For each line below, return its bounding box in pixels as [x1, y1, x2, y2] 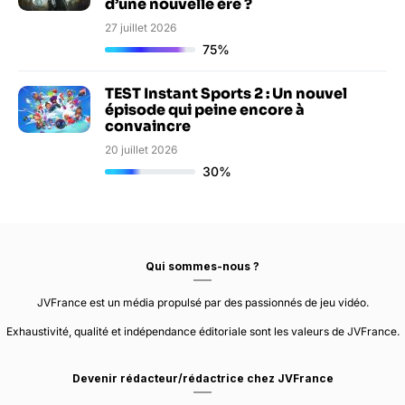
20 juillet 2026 [105, 142, 177, 156]
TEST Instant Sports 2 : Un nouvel [105, 83, 347, 103]
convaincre [105, 116, 191, 136]
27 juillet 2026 [105, 20, 176, 34]
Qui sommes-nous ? [146, 259, 259, 273]
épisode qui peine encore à [105, 99, 305, 119]
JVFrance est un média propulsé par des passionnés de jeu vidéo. [36, 295, 369, 309]
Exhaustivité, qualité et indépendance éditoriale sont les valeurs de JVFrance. [5, 324, 400, 338]
